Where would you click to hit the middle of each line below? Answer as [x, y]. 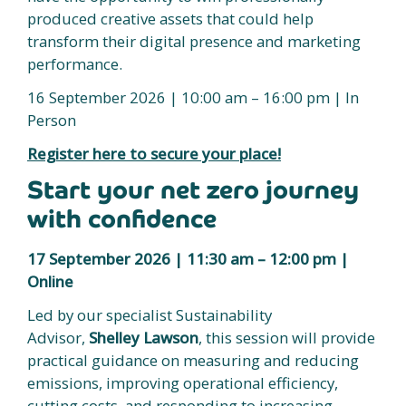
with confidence [122, 219]
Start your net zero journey [193, 190]
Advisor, [58, 338]
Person [52, 120]
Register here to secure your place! [154, 154]
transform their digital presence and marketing [194, 41]
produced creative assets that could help [170, 19]
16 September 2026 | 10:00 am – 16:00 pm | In [193, 97]
